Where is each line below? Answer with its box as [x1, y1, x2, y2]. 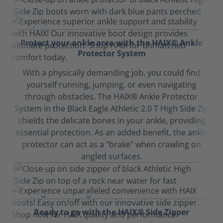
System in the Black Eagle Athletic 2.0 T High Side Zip [14, 103, 209, 114]
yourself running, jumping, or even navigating [26, 79, 197, 90]
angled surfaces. [81, 151, 142, 162]
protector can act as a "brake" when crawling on [22, 139, 201, 150]
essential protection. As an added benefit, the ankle [15, 127, 208, 138]
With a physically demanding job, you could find [22, 67, 201, 78]
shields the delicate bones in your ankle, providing [17, 115, 206, 126]
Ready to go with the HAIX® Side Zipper [34, 207, 189, 218]
